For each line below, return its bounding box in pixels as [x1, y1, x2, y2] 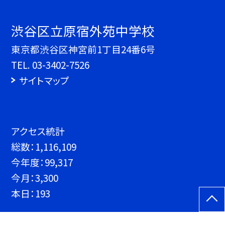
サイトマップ [19, 73, 69, 87]
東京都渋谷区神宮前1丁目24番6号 [11, 42, 156, 56]
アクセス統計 [11, 124, 65, 138]
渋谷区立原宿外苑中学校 [11, 21, 155, 40]
